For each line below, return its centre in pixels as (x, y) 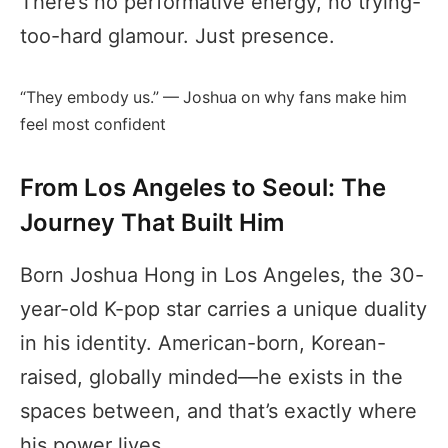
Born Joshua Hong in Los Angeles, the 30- (222, 275)
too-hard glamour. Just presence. (177, 36)
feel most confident (93, 124)
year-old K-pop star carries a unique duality (223, 309)
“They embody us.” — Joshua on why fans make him (213, 97)
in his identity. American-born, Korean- (203, 343)
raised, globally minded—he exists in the (211, 377)
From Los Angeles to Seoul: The (203, 188)
